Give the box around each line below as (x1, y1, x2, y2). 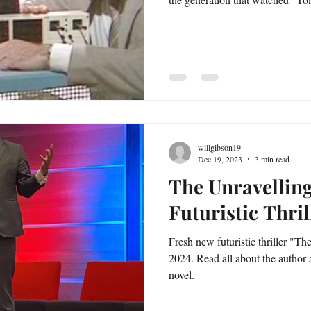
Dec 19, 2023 (198, 153, 242, 165)
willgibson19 (198, 141, 241, 153)
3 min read (255, 153, 289, 165)
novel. (169, 267, 194, 282)
